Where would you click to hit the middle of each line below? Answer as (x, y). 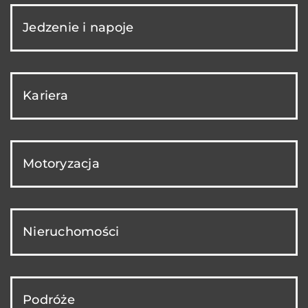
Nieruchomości (71, 231)
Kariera (45, 95)
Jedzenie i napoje (78, 27)
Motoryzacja (61, 163)
